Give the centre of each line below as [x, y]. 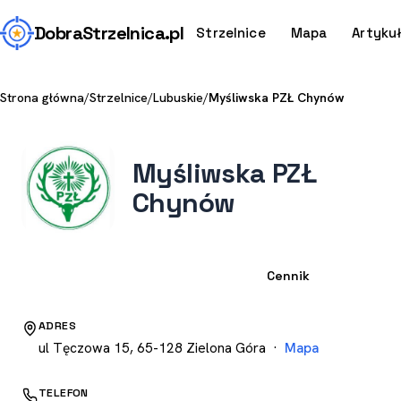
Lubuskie [178, 98]
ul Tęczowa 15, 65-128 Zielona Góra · [162, 348]
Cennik [288, 276]
